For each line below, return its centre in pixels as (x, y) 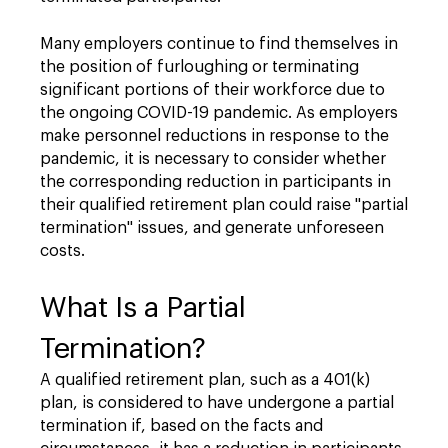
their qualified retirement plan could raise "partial (224, 205)
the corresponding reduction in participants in (215, 182)
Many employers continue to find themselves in (219, 44)
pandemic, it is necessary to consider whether (213, 159)
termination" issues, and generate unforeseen (212, 228)
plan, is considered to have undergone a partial (217, 403)
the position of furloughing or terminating (199, 67)
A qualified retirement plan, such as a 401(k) (205, 380)
